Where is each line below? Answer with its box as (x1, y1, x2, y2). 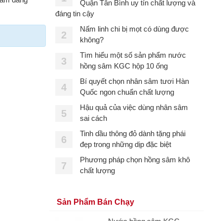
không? (79, 36, 104, 44)
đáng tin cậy (55, 9, 94, 18)
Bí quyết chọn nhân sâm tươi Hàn (79, 77, 189, 85)
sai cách (79, 114, 107, 122)
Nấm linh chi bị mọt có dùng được (79, 25, 189, 33)
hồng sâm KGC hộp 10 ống (79, 62, 168, 70)
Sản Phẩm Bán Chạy (56, 198, 134, 206)
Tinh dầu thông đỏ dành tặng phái (79, 129, 185, 138)
